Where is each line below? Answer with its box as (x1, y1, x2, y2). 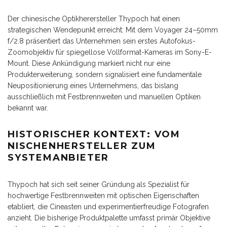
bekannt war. (8, 104, 48, 112)
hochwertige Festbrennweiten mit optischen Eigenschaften (8, 192, 199, 200)
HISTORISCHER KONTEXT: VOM (8, 129, 180, 140)
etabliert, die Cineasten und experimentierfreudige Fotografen (8, 203, 209, 211)
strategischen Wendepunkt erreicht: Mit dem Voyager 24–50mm (8, 26, 218, 34)
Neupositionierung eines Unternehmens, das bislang (8, 82, 178, 90)
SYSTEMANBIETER (8, 152, 109, 164)
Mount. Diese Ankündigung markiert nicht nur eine (8, 59, 170, 68)
